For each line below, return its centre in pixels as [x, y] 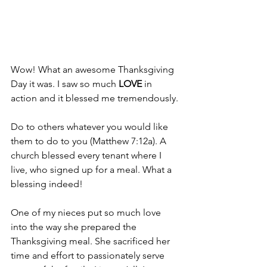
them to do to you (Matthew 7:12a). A [90, 141]
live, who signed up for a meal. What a [92, 170]
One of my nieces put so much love [87, 213]
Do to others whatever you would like [91, 127]
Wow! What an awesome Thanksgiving [94, 70]
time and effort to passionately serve [89, 256]
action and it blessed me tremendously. [94, 98]
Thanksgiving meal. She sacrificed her [91, 241]
